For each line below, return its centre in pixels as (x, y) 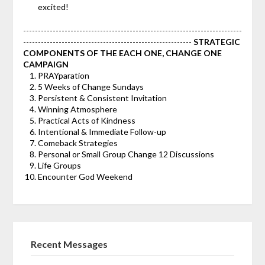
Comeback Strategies (77, 143)
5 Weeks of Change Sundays (91, 87)
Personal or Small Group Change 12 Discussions (126, 154)
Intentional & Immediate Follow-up (102, 132)
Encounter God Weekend (85, 177)
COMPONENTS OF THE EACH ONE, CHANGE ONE (122, 53)
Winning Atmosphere (77, 109)
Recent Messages (70, 244)
